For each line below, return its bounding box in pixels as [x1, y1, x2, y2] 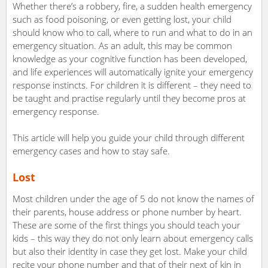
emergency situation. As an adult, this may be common [13, 39, 232, 52]
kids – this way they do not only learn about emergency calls [13, 232, 253, 245]
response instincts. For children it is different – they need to [13, 79, 251, 92]
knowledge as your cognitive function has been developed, [13, 53, 247, 65]
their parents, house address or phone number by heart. [13, 206, 242, 218]
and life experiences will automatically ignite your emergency [13, 66, 253, 78]
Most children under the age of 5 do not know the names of [13, 193, 254, 205]
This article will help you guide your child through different [13, 132, 245, 144]
